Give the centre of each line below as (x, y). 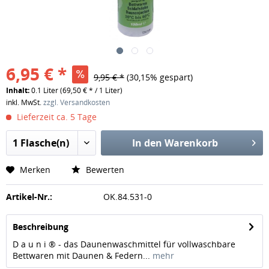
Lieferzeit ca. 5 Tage (56, 117)
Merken (35, 170)
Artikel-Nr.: (29, 197)
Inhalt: (19, 91)
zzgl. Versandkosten (77, 103)
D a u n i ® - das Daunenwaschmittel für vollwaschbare (124, 244)
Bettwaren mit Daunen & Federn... (81, 256)
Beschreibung (41, 227)
